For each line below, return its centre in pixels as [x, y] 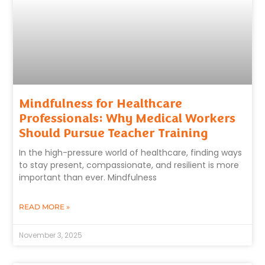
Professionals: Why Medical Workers [127, 119]
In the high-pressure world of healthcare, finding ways [131, 153]
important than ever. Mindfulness [88, 178]
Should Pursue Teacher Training [114, 133]
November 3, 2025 [51, 235]
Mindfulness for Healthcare [101, 104]
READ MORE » [45, 207]
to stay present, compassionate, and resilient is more [129, 165]
